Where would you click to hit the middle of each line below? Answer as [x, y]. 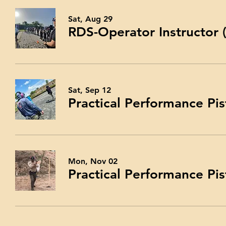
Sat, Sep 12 [90, 90]
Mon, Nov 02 [93, 161]
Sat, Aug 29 [90, 19]
